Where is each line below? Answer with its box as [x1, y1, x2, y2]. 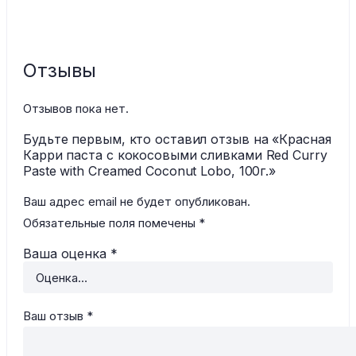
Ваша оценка [23, 246, 110, 262]
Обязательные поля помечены [23, 215, 199, 231]
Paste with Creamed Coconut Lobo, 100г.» [23, 163, 277, 180]
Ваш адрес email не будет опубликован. [23, 194, 250, 210]
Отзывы [23, 59, 96, 83]
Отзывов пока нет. [23, 101, 129, 117]
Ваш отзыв [23, 308, 87, 324]
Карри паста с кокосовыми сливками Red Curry [23, 147, 327, 164]
